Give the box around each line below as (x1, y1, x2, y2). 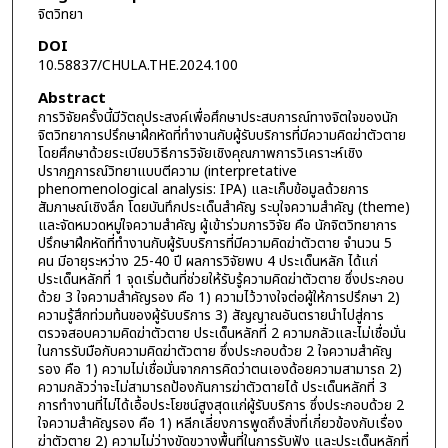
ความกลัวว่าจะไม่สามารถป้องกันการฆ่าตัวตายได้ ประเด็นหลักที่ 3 (37, 376, 387, 398)
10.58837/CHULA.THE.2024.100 (37, 55, 238, 77)
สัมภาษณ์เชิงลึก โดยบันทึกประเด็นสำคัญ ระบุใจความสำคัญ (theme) (37, 196, 410, 218)
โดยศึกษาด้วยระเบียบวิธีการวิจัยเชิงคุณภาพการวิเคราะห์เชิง (37, 142, 363, 164)
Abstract (37, 86, 106, 110)
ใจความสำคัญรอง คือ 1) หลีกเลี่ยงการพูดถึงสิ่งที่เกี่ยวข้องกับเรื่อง (37, 412, 403, 434)
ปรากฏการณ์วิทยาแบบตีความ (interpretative (37, 160, 297, 182)
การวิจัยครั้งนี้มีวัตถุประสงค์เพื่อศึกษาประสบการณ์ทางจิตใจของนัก (37, 106, 398, 128)
